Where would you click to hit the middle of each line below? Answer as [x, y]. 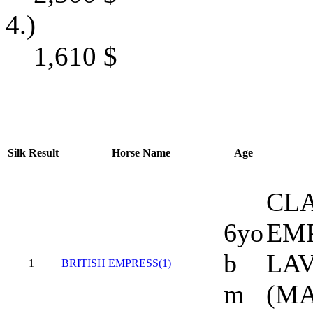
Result [44, 152]
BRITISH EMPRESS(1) [116, 263]
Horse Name [141, 152]
